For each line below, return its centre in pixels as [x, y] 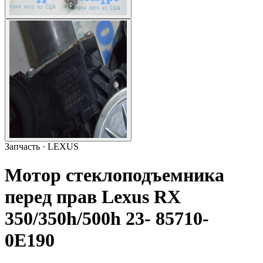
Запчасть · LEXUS [42, 146]
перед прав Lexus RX [93, 197]
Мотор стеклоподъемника [114, 175]
